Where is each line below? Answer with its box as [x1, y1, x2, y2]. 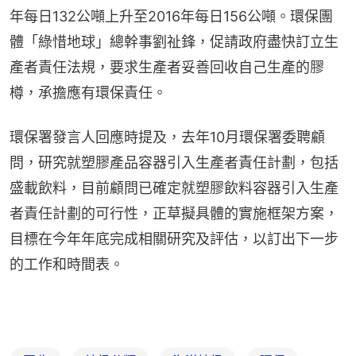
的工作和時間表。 [10, 256, 124, 273]
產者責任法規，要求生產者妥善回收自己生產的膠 [10, 59, 324, 76]
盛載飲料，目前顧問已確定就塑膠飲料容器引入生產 [10, 180, 339, 197]
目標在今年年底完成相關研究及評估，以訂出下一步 [10, 230, 339, 248]
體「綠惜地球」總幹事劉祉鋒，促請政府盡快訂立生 [10, 33, 339, 51]
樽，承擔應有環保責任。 [10, 84, 167, 102]
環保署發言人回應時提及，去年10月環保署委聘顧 [10, 129, 325, 146]
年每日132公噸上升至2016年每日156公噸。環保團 [10, 8, 333, 25]
